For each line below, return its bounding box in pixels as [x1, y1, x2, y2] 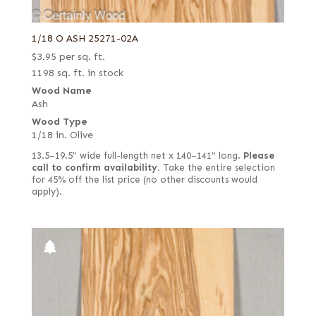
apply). [31, 186, 62, 198]
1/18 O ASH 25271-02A [31, 32, 138, 45]
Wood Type [31, 116, 87, 128]
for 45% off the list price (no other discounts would [31, 174, 257, 186]
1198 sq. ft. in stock [31, 67, 123, 80]
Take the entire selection [159, 162, 275, 174]
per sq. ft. [59, 51, 105, 63]
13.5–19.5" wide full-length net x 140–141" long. [31, 150, 243, 162]
